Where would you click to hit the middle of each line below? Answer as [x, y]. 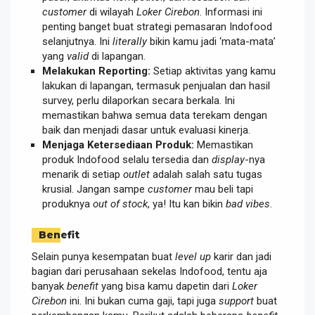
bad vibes [248, 204]
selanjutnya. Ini [77, 42]
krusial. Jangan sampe [95, 189]
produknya [67, 204]
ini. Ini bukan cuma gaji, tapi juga [143, 301]
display [228, 160]
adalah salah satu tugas [206, 175]
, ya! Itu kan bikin [187, 204]
